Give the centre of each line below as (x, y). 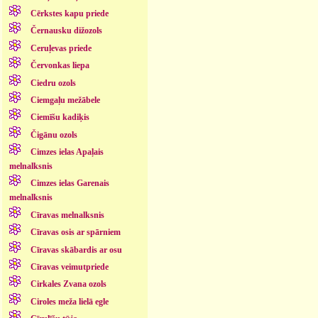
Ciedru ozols (53, 83)
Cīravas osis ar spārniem (75, 232)
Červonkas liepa (60, 66)
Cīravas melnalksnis (67, 215)
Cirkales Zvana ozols (68, 284)
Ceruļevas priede (61, 48)
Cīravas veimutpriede (69, 267)
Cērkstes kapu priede (69, 14)
